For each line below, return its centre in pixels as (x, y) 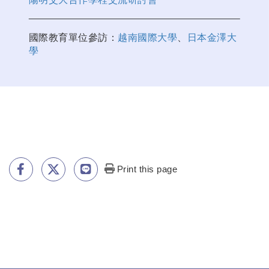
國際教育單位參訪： (73, 38)
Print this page (147, 169)
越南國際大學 (148, 38)
